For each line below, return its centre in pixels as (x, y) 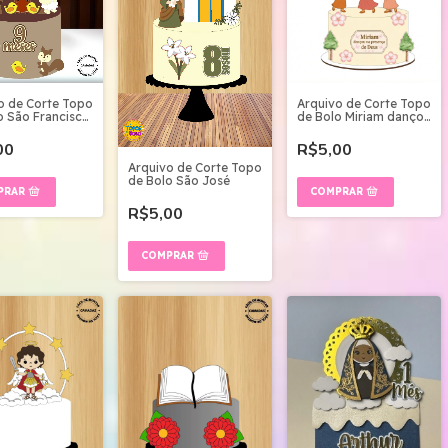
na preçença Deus (349, 129)
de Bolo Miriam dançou (364, 116)
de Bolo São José (179, 180)
